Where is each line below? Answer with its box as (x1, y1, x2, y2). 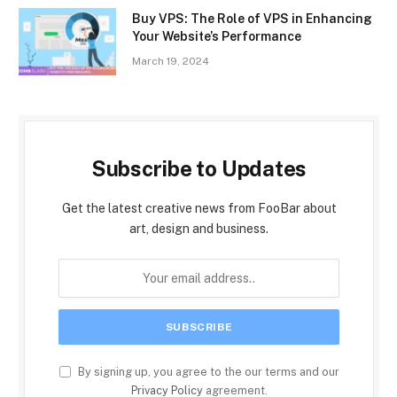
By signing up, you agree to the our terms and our (74, 364, 339, 378)
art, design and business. (129, 221, 269, 236)
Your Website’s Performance (132, 28, 301, 43)
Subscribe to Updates (90, 155, 307, 181)
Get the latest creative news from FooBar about (61, 200, 337, 215)
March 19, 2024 (132, 54, 209, 67)
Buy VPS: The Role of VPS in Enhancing (132, 11, 372, 26)
